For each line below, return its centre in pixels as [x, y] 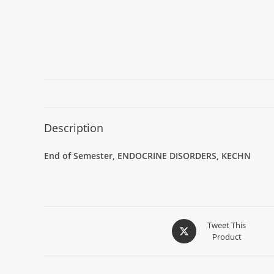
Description [74, 128]
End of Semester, [81, 156]
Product [227, 237]
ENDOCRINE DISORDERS [167, 156]
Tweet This [227, 225]
